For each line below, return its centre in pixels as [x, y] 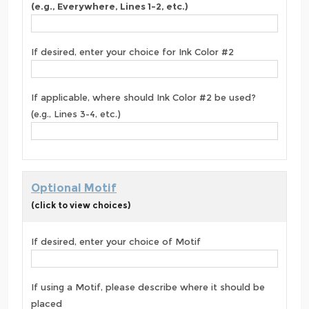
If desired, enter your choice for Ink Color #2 [132, 52]
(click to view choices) [81, 206]
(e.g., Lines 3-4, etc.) [76, 114]
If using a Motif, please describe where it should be [148, 287]
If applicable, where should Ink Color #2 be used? [143, 98]
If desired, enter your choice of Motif [116, 242]
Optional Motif [74, 188]
